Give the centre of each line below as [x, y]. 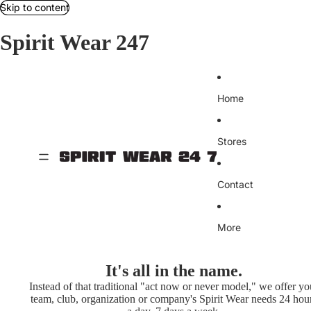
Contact [235, 185]
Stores [232, 142]
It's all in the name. [174, 270]
